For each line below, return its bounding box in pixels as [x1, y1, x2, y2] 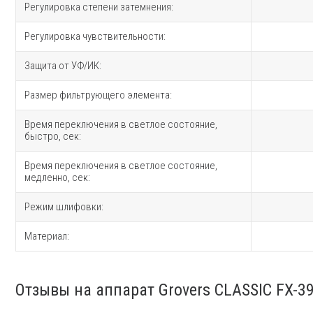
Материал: [24, 229, 69, 242]
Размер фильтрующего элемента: [24, 88, 172, 101]
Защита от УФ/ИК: [24, 59, 101, 72]
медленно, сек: [24, 170, 90, 184]
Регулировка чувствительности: [24, 29, 166, 43]
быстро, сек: [24, 129, 81, 143]
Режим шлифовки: [24, 200, 103, 213]
